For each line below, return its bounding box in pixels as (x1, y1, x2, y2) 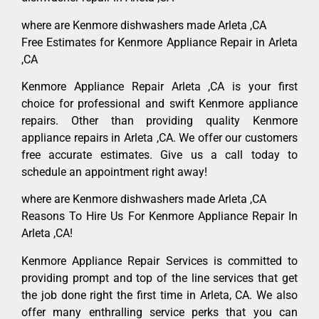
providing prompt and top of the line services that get (21, 271, 298, 285)
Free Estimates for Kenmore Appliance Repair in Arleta (21, 35, 298, 49)
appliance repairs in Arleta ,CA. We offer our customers (21, 131, 298, 145)
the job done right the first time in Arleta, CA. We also (21, 288, 298, 302)
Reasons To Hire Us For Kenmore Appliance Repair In (21, 209, 298, 224)
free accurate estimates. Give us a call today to (21, 148, 298, 162)
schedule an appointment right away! (21, 165, 207, 179)
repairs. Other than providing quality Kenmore (21, 114, 298, 128)
